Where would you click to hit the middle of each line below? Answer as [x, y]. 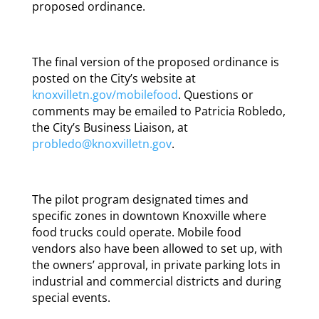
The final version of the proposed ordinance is [155, 62]
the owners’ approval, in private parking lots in [156, 265]
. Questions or [215, 95]
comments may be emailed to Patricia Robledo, [158, 111]
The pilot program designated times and [140, 200]
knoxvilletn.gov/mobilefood [105, 95]
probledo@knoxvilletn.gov [101, 144]
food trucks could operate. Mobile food [136, 232]
